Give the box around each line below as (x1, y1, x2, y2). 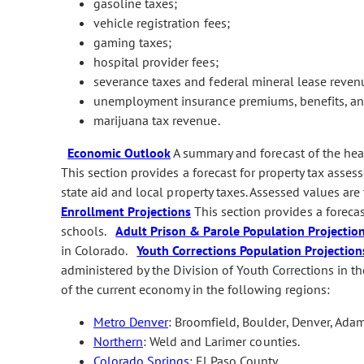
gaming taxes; (93, 33, 172, 50)
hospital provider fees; (93, 53, 219, 70)
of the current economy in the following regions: (61, 280, 331, 297)
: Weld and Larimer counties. (143, 332, 300, 349)
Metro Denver (93, 313, 168, 330)
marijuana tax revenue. (93, 111, 220, 128)
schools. (61, 222, 116, 239)
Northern (93, 332, 143, 349)
